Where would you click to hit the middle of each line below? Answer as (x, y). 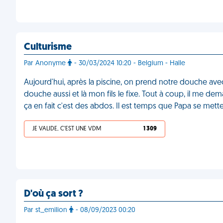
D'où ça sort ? (54, 194)
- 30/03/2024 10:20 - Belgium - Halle (129, 63)
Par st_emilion (47, 210)
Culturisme (48, 47)
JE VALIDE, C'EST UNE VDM (67, 129)
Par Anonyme (46, 63)
